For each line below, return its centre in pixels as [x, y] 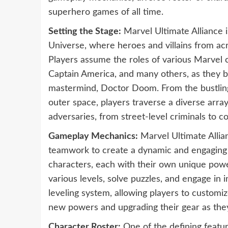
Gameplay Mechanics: [93, 137]
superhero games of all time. [106, 12]
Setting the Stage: [84, 32]
